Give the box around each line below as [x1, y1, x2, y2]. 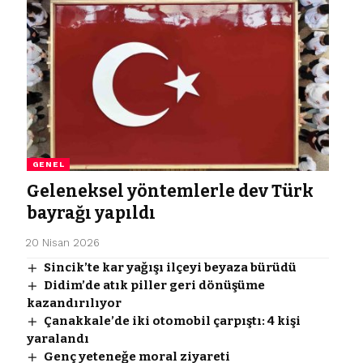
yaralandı [26, 331, 89, 346]
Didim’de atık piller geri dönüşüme [43, 277, 265, 293]
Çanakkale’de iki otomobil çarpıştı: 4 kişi [43, 313, 301, 328]
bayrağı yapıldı [26, 202, 156, 224]
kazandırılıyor [26, 295, 122, 310]
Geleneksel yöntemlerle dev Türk [26, 180, 314, 202]
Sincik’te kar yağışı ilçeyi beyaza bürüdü [43, 259, 297, 275]
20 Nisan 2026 [25, 236, 100, 249]
